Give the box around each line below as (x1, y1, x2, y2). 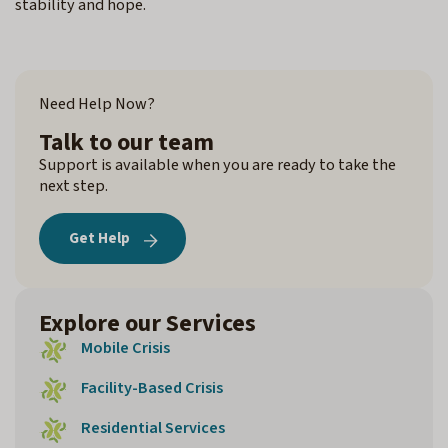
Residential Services (81, 415, 225, 440)
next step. (39, 173, 108, 198)
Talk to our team (39, 124, 214, 160)
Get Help (69, 227, 130, 249)
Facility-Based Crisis (81, 375, 223, 400)
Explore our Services (39, 305, 256, 341)
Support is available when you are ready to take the (39, 152, 396, 177)
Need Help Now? (39, 91, 155, 116)
